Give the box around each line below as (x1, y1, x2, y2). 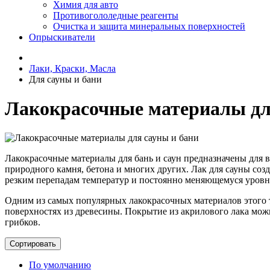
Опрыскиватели (29, 31, 95, 42)
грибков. (5, 217, 40, 228)
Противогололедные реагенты (53, 10, 178, 20)
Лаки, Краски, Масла (29, 63, 116, 74)
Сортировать (10, 239, 56, 249)
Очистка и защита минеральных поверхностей (53, 20, 245, 31)
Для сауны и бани (29, 74, 102, 84)
